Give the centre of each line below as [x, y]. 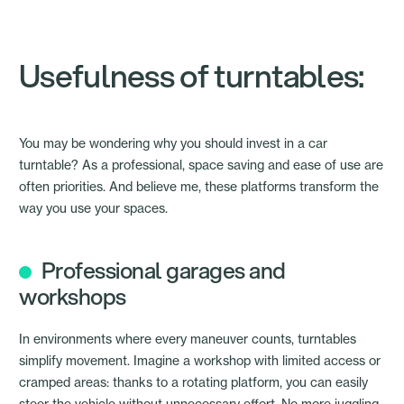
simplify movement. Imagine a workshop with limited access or [200, 361]
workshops [73, 297]
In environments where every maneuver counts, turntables [188, 339]
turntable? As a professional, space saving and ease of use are [201, 165]
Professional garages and [163, 271]
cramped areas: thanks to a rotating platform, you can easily [193, 382]
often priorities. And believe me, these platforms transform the [199, 187]
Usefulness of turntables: [192, 76]
